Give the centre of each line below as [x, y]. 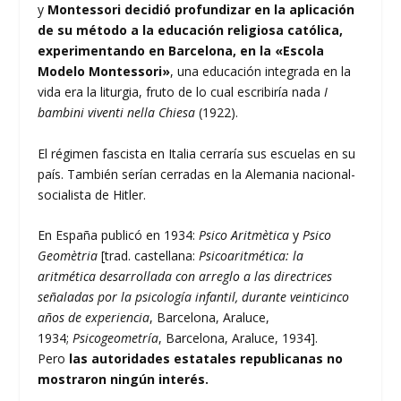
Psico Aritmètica [244, 235]
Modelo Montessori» [104, 72]
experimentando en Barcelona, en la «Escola [181, 51]
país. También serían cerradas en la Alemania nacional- [197, 174]
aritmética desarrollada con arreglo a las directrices [185, 276]
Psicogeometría [116, 337]
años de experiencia [94, 317]
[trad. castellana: [149, 255]
